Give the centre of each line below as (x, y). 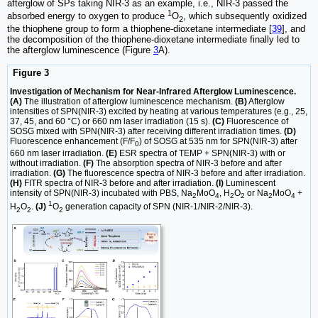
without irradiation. (46, 163)
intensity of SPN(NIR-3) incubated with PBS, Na (101, 193)
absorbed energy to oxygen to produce (87, 16)
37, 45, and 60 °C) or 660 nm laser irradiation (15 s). (111, 122)
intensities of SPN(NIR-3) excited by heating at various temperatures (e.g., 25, (159, 112)
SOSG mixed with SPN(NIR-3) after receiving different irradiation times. (147, 132)
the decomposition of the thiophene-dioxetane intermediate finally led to (153, 39)
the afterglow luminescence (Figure (80, 50)
